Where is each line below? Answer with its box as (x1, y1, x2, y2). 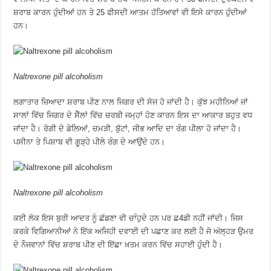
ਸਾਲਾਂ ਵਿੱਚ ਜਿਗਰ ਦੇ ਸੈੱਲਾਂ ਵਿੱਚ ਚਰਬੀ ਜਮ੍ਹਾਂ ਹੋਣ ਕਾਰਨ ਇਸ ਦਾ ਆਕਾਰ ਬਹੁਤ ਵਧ (13, 111, 253, 120)
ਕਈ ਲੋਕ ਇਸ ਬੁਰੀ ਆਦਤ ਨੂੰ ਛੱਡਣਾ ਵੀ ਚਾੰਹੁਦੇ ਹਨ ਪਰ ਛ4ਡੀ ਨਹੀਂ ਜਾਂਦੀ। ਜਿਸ (13, 214, 244, 223)
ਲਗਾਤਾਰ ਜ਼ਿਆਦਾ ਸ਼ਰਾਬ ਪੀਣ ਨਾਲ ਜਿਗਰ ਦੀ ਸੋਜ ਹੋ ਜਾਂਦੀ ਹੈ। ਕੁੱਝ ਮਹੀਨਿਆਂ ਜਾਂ (13, 97, 249, 106)
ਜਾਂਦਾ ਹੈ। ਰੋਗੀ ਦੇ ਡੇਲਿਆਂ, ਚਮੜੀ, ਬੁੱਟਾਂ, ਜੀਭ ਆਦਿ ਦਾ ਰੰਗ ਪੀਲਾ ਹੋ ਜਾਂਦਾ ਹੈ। (13, 124, 242, 133)
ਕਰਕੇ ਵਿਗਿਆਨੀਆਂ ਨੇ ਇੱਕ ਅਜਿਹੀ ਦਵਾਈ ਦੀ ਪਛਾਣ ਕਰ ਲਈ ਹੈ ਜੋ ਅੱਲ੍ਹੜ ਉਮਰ (13, 227, 254, 236)
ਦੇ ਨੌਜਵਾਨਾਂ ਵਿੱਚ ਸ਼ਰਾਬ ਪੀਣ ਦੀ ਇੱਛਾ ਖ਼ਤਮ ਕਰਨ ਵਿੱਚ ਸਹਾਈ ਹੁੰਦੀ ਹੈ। (13, 240, 223, 249)
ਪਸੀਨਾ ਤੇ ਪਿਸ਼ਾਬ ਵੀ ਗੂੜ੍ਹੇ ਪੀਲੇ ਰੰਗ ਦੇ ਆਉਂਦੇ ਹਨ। (13, 137, 166, 146)
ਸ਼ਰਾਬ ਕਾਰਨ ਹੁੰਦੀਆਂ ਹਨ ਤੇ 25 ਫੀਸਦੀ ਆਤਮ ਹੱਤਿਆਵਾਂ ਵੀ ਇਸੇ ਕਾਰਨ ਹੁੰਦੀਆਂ (13, 8, 247, 17)
